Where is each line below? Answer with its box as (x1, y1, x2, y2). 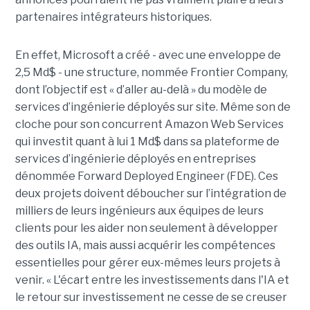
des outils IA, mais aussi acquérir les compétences (15, 239, 275, 253)
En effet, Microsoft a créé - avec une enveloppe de (15, 48, 281, 62)
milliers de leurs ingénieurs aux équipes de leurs (15, 204, 264, 218)
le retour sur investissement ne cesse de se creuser (15, 291, 287, 304)
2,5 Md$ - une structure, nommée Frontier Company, (15, 66, 288, 80)
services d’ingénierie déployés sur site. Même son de (15, 100, 291, 114)
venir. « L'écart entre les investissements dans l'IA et (15, 273, 289, 287)
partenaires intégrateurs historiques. (15, 10, 212, 24)
